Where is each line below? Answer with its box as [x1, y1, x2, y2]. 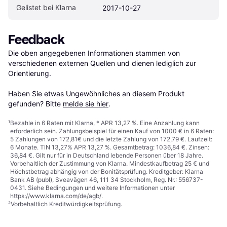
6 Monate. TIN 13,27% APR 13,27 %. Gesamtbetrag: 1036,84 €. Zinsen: [10, 143, 209, 151]
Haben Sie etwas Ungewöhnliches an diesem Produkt [8, 89, 184, 98]
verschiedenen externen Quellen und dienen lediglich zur [8, 58, 196, 67]
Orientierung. [8, 68, 51, 78]
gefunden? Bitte [8, 99, 63, 108]
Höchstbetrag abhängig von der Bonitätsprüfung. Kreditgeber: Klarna [10, 167, 203, 175]
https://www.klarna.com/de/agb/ [10, 192, 101, 200]
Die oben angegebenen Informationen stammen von [8, 48, 180, 57]
